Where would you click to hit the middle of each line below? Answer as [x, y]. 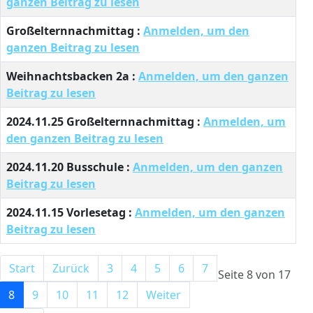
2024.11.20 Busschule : [70, 167]
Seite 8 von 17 [254, 275]
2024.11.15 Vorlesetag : [71, 212]
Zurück [71, 268]
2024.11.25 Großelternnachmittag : [105, 122]
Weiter [163, 295]
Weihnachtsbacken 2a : [72, 76]
